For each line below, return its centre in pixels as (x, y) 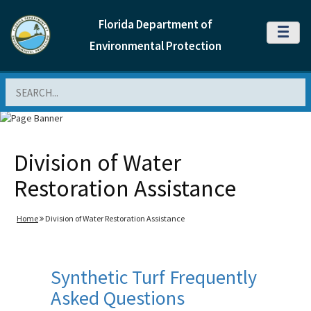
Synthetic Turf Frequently (153, 277)
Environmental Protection (155, 46)
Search (21, 85)
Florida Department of (155, 24)
